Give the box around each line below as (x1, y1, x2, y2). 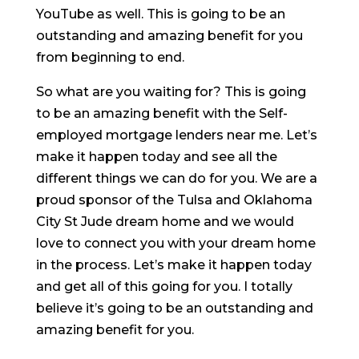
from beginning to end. (35, 49, 184, 65)
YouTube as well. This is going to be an (35, 6, 285, 22)
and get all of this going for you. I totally (35, 278, 292, 294)
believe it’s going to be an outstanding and (35, 300, 313, 316)
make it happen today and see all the (35, 148, 277, 164)
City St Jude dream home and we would (35, 213, 294, 229)
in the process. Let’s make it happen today (35, 256, 312, 272)
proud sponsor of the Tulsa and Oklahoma (35, 192, 313, 208)
